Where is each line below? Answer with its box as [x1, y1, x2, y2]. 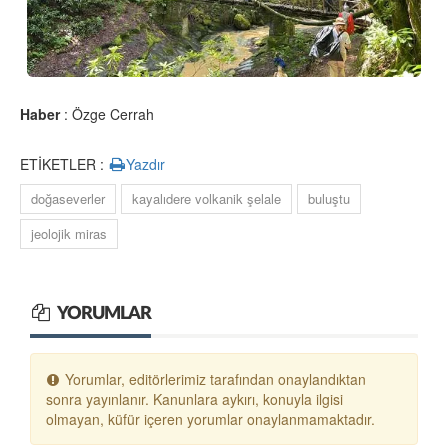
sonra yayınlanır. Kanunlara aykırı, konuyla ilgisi [46, 389, 343, 410]
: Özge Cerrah [60, 104, 154, 125]
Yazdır [126, 154, 166, 175]
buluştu [308, 189, 350, 209]
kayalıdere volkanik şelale [132, 189, 281, 209]
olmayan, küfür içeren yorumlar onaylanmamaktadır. [46, 409, 375, 430]
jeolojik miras [31, 224, 107, 244]
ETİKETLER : [20, 154, 108, 175]
